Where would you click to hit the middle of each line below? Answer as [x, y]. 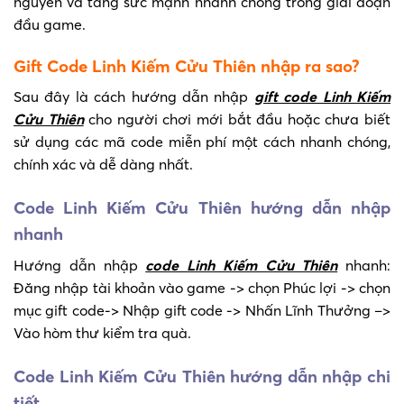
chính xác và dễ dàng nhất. [103, 165]
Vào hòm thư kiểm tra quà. [102, 333]
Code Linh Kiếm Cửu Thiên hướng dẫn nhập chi [202, 376]
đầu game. [50, 24]
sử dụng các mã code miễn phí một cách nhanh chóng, [202, 142]
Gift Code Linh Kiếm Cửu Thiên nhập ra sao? [187, 66]
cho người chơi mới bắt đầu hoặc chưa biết [237, 119]
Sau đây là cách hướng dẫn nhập [134, 97]
